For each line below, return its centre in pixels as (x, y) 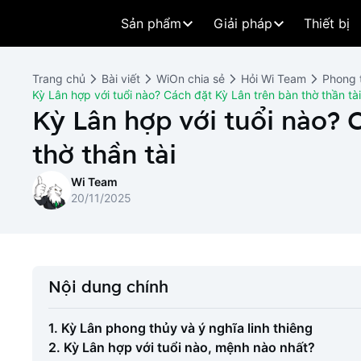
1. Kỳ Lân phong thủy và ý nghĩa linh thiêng (180, 328)
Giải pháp (243, 23)
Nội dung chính (108, 286)
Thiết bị (327, 23)
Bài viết (121, 79)
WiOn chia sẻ (191, 79)
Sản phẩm (151, 23)
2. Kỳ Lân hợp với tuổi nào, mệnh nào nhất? (182, 347)
